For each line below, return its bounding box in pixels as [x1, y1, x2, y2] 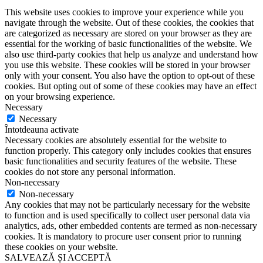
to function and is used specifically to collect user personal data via [5, 210, 250, 220]
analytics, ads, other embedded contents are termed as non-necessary [5, 221, 257, 231]
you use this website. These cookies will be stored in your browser [5, 60, 250, 70]
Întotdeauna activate [5, 124, 79, 134]
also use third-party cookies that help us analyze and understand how [5, 49, 258, 59]
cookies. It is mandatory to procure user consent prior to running [5, 231, 241, 241]
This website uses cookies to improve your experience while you [5, 7, 244, 17]
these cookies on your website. [5, 242, 118, 252]
